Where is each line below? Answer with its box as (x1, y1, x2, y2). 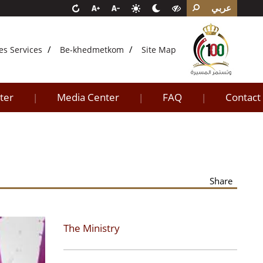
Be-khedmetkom (60, 44, 126, 55)
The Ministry (63, 221, 120, 235)
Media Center (57, 90, 119, 104)
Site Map (141, 44, 176, 55)
